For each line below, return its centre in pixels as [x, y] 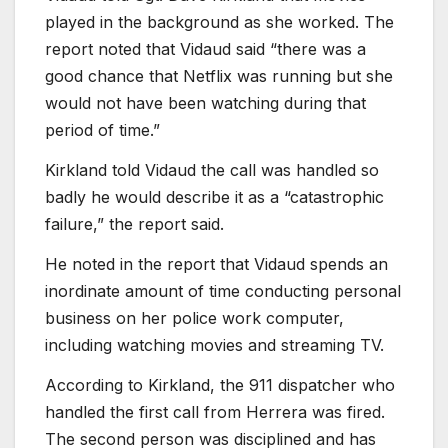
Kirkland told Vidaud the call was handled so [212, 170]
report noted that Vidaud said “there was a [205, 49]
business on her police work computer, [194, 317]
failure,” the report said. [134, 224]
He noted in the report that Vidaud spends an [216, 263]
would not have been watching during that [205, 103]
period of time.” [102, 130]
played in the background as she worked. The [219, 22]
